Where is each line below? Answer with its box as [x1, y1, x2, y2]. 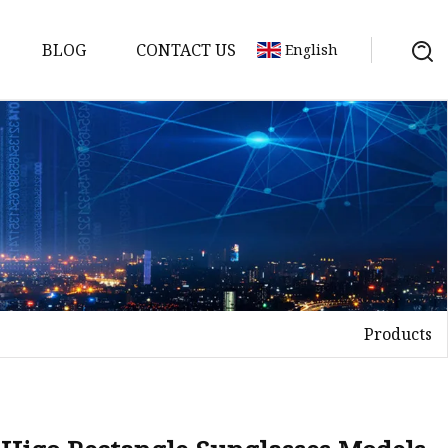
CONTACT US [136, 38, 236, 61]
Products [364, 322, 432, 345]
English [285, 40, 338, 59]
